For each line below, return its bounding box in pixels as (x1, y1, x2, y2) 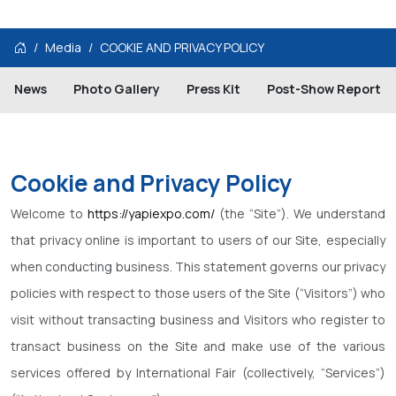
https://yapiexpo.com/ (88, 205, 215, 222)
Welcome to (11, 205, 88, 222)
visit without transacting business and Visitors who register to (11, 311, 385, 328)
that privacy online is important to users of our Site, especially (11, 232, 385, 248)
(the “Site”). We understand (215, 205, 385, 222)
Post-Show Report (267, 80, 381, 97)
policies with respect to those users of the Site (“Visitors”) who (11, 285, 385, 301)
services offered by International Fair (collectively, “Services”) (11, 364, 385, 381)
